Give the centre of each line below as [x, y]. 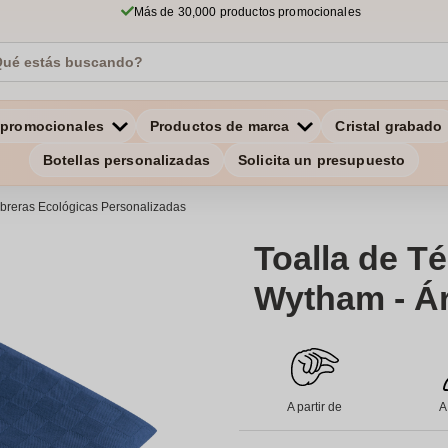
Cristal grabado [389, 126]
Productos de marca [219, 126]
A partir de [315, 407]
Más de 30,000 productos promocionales [247, 12]
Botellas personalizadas [126, 160]
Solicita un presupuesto [322, 160]
